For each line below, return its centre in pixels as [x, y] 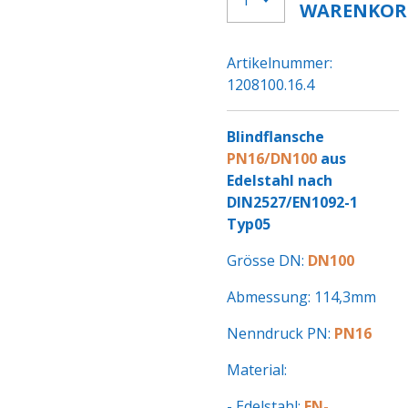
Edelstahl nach [280, 180]
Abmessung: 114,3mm [301, 297]
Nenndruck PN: [280, 333]
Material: [257, 370]
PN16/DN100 [272, 158]
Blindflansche [275, 137]
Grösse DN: [267, 260]
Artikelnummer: [280, 63]
